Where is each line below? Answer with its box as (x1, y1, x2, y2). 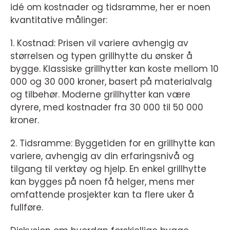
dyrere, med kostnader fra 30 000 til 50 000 (10, 101, 203, 113)
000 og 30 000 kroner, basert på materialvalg (10, 75, 212, 88)
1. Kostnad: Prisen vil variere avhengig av (10, 36, 188, 49)
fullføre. (10, 201, 43, 214)
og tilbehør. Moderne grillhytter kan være (10, 88, 190, 101)
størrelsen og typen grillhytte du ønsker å (10, 49, 193, 62)
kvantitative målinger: (10, 13, 107, 26)
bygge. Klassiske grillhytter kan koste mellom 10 (10, 62, 219, 75)
